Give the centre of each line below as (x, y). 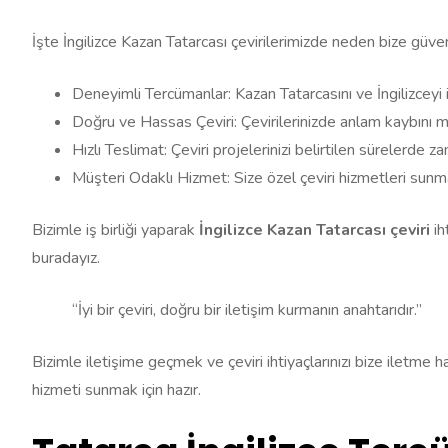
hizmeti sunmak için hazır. (116, 389)
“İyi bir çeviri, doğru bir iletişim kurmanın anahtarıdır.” (247, 309)
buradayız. (66, 257)
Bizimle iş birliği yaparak (115, 229)
